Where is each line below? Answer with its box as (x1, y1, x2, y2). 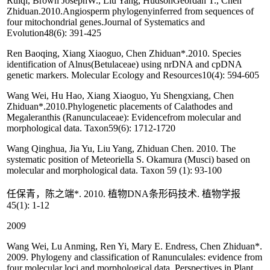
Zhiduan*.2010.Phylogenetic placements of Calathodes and (7, 101, 233, 112)
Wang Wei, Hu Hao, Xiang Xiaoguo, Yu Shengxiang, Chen (7, 90, 234, 101)
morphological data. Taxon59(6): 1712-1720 (7, 123, 175, 134)
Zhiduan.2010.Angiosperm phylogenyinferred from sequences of (7, 6, 254, 17)
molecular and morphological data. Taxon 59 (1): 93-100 (7, 165, 222, 176)
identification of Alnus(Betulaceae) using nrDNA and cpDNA (7, 59, 242, 70)
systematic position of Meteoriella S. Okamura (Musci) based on (7, 154, 250, 165)
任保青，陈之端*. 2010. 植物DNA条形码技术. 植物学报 (7, 189, 240, 199)
